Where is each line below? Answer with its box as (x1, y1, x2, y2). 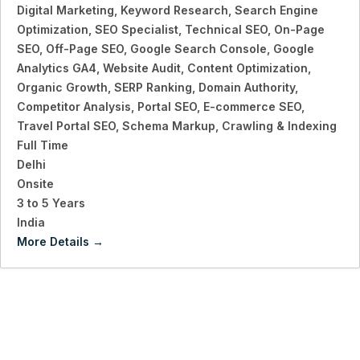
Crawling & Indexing (222, 119, 337, 133)
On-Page (274, 22, 325, 37)
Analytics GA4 (17, 61, 96, 76)
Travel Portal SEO (17, 119, 116, 133)
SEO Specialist (95, 22, 178, 37)
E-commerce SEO (203, 100, 301, 114)
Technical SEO (185, 22, 268, 37)
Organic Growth (17, 80, 108, 95)
